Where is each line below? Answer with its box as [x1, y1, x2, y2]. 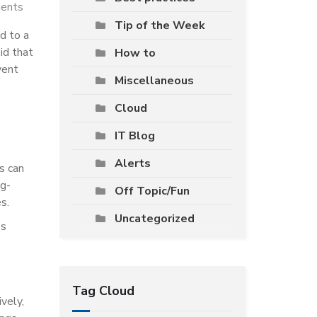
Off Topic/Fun [114, 183, 190, 199]
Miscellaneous [114, 73, 194, 88]
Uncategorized [114, 211, 195, 226]
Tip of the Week [114, 18, 205, 33]
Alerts [114, 156, 151, 171]
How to [114, 45, 156, 61]
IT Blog [114, 128, 155, 144]
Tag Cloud [71, 282, 134, 299]
